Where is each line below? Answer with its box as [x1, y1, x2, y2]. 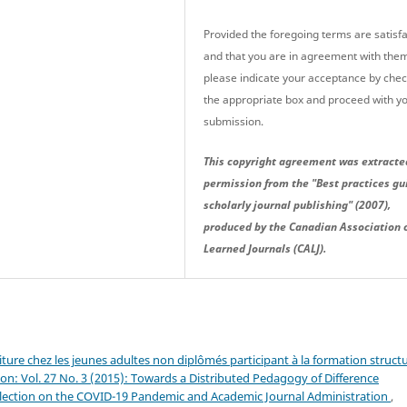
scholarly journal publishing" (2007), [203, 196, 392, 213]
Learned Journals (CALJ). [203, 240, 327, 256]
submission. [203, 113, 264, 129]
